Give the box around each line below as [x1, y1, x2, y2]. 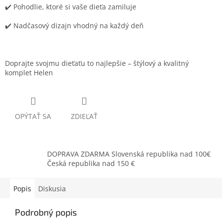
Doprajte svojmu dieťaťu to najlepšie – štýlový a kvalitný [5, 58, 189, 68]
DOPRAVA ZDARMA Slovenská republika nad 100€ [47, 149, 211, 159]
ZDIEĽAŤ [71, 111, 98, 121]
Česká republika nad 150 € [47, 159, 135, 168]
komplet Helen [5, 68, 53, 78]
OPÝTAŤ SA [15, 111, 51, 121]
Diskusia [38, 184, 66, 194]
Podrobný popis [15, 207, 77, 218]
